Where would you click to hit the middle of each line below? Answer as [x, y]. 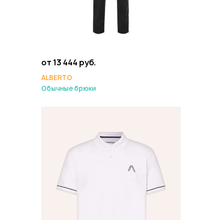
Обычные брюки [69, 88]
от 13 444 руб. [69, 62]
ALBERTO [57, 78]
